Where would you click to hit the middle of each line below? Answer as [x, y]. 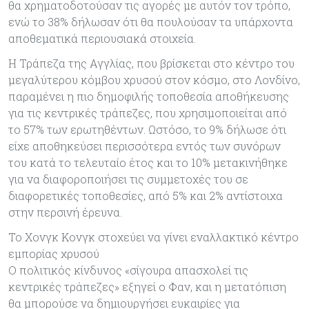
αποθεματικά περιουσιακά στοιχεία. [102, 38]
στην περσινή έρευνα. [65, 212]
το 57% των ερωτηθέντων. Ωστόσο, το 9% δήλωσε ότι [147, 129]
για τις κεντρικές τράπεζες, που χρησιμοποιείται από [148, 112]
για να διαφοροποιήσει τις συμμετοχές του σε [128, 179]
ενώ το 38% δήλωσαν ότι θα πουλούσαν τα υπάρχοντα [151, 21]
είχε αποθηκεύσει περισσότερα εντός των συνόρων [144, 146]
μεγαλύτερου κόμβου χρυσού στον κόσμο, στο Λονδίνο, [154, 79]
